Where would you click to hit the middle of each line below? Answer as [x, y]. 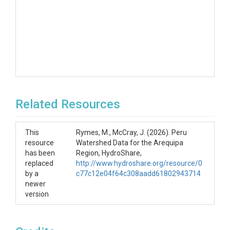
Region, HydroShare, [109, 153]
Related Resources [68, 104]
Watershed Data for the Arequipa [130, 143]
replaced [39, 163]
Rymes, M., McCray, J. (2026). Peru [131, 132]
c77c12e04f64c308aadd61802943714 [138, 174]
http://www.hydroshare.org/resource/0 [139, 163]
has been [40, 153]
